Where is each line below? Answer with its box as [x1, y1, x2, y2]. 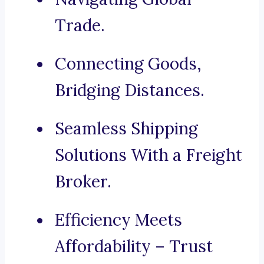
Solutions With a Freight [55, 144, 242, 166]
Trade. [55, 15, 105, 37]
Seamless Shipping [55, 118, 198, 140]
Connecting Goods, [55, 53, 202, 75]
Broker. [55, 171, 111, 193]
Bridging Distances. [55, 80, 204, 101]
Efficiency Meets [55, 209, 182, 231]
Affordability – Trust [55, 236, 213, 258]
